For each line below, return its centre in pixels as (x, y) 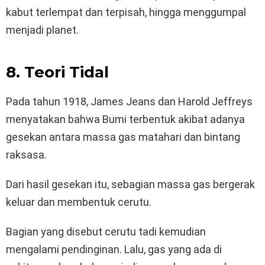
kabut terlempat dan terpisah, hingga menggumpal (126, 12)
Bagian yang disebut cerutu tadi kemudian (106, 232)
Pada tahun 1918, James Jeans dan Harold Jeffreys (129, 102)
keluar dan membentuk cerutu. (79, 202)
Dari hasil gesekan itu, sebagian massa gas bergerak (130, 185)
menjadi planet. (42, 30)
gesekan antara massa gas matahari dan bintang (123, 137)
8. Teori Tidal (57, 72)
